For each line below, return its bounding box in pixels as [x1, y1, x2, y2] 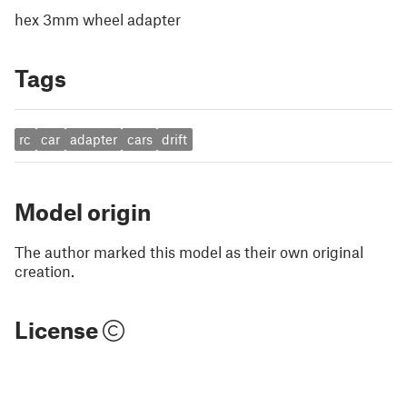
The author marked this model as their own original [15, 242, 363, 261]
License [15, 315, 103, 343]
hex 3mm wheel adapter [15, 10, 181, 28]
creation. [15, 261, 74, 280]
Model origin [15, 197, 151, 225]
